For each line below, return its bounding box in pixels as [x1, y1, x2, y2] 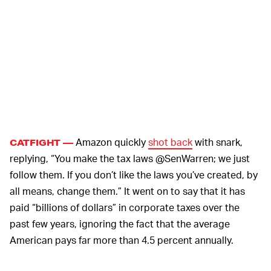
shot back [148, 135, 193, 149]
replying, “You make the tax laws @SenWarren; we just [10, 152, 250, 165]
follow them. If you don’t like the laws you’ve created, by [10, 168, 258, 181]
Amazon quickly [73, 135, 149, 149]
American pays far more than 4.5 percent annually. [10, 233, 233, 247]
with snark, [192, 135, 243, 149]
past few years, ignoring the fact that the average [10, 217, 230, 230]
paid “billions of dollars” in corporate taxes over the [10, 201, 240, 214]
